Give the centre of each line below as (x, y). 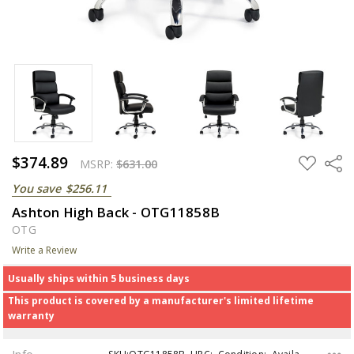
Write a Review (44, 250)
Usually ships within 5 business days (98, 278)
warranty (31, 315)
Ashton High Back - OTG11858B (116, 212)
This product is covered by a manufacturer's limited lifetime (160, 300)
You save (36, 188)
